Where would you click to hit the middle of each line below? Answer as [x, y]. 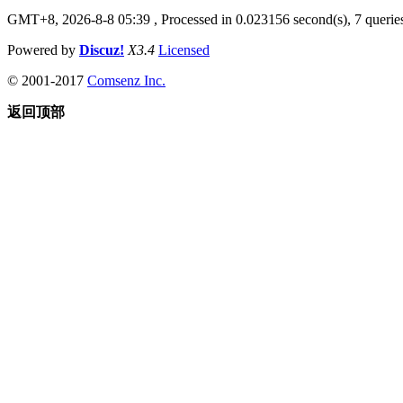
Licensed [184, 49]
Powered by [43, 49]
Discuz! [102, 49]
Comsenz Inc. [126, 80]
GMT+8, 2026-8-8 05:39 [79, 19]
